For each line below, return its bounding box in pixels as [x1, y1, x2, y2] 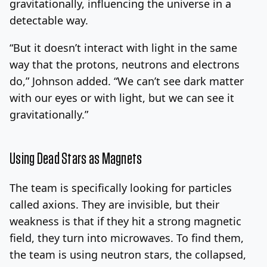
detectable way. [10, 13, 88, 27]
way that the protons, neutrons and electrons [10, 57, 240, 72]
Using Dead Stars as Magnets [10, 150, 142, 167]
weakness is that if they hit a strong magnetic [10, 213, 241, 228]
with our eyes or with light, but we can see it [10, 90, 234, 105]
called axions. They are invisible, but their [10, 197, 219, 212]
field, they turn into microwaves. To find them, [10, 230, 244, 245]
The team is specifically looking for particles [10, 180, 232, 195]
